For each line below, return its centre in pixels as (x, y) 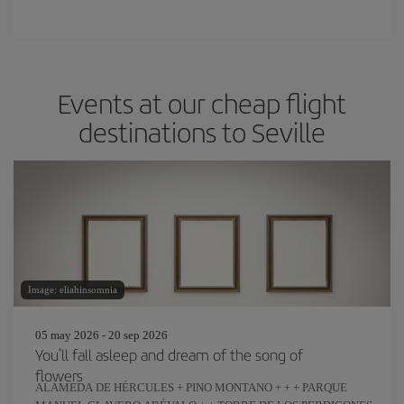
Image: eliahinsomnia (73, 289)
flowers (59, 375)
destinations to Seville (202, 132)
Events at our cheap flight (202, 103)
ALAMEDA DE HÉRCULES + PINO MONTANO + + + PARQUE (191, 387)
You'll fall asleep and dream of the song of (169, 354)
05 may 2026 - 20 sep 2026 (101, 335)
